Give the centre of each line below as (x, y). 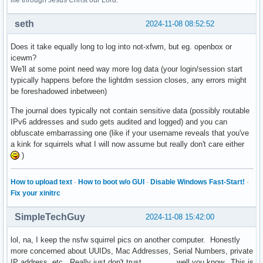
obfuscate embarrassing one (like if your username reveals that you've (130, 133)
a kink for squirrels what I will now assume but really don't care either (127, 144)
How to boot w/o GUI (111, 182)
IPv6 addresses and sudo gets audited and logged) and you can (119, 122)
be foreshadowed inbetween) (59, 91)
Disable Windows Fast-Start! (198, 182)
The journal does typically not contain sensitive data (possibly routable (130, 110)
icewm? (23, 58)
